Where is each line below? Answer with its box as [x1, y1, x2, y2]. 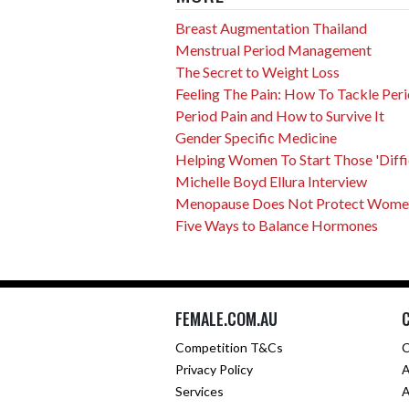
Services [175, 383, 224, 399]
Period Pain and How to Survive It [175, 107, 384, 124]
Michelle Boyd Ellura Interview [175, 173, 367, 190]
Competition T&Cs [175, 340, 283, 355]
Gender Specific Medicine [175, 129, 337, 146]
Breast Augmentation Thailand [175, 19, 367, 37]
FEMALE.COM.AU [175, 307, 278, 330]
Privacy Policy [175, 362, 253, 377]
